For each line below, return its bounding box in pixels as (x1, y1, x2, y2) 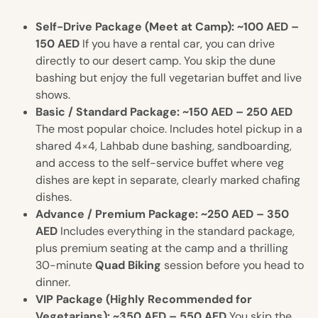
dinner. (35, 275, 70, 290)
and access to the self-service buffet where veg (35, 155, 284, 171)
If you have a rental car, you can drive (79, 36, 275, 52)
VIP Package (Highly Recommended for (35, 292, 252, 307)
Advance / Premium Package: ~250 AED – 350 (35, 207, 289, 222)
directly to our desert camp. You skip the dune (35, 53, 275, 69)
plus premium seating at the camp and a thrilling (35, 241, 288, 256)
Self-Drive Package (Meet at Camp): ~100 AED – (35, 19, 299, 35)
